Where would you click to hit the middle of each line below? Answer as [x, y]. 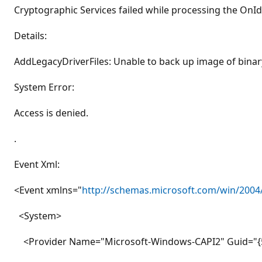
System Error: [44, 87]
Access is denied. [51, 113]
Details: [30, 36]
